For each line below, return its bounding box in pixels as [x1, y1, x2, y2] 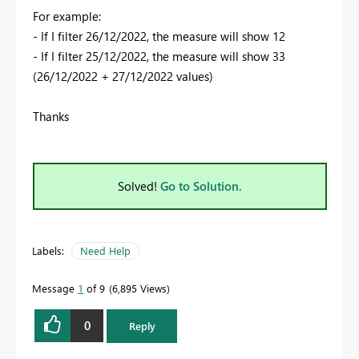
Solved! [118, 177, 160, 194]
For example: [33, 7, 101, 24]
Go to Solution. [160, 177, 242, 194]
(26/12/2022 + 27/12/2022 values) [33, 67, 213, 84]
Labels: [32, 243, 64, 257]
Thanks [33, 107, 69, 124]
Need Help [80, 243, 131, 257]
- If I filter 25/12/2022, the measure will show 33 [33, 47, 285, 64]
